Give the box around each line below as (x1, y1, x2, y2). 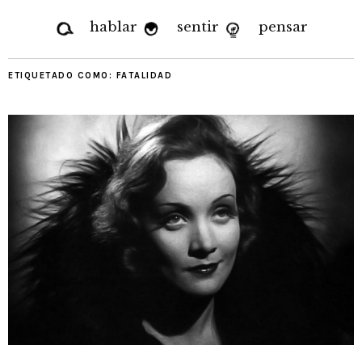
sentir (177, 19, 219, 36)
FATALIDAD (116, 70, 172, 81)
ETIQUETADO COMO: (8, 70, 116, 81)
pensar (259, 19, 308, 36)
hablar (90, 19, 137, 36)
